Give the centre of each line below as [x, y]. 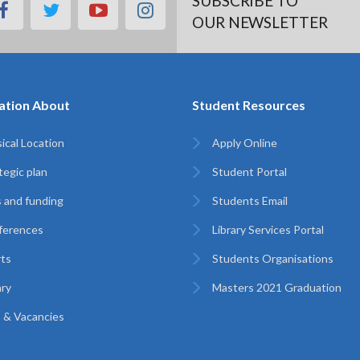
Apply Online [245, 143]
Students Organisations [273, 258]
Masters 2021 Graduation [277, 287]
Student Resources [249, 105]
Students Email [250, 200]
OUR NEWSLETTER [260, 22]
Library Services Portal [268, 229]
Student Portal [250, 172]
